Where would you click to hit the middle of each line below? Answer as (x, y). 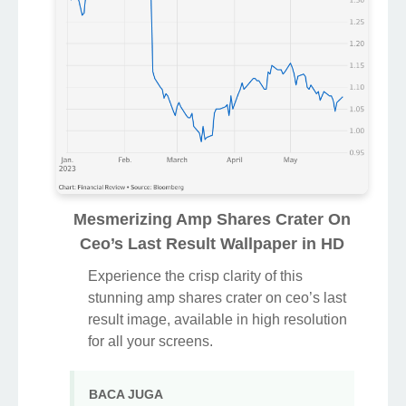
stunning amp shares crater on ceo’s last (217, 298)
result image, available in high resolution (217, 320)
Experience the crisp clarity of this (195, 276)
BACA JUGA (126, 394)
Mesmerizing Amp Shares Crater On (212, 220)
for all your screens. (150, 342)
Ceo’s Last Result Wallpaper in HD (212, 244)
